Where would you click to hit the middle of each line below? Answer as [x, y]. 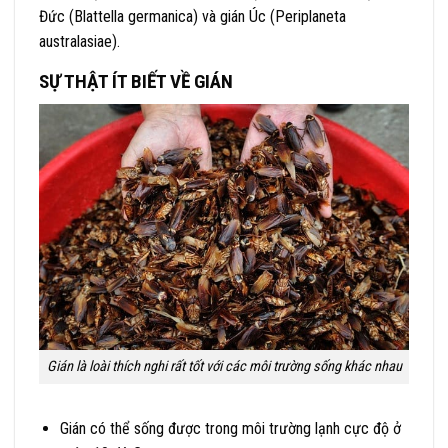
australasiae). [79, 42]
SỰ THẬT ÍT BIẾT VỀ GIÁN [136, 82]
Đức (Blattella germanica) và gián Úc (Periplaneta [192, 17]
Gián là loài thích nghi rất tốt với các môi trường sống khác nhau [224, 367]
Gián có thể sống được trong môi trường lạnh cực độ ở [230, 429]
